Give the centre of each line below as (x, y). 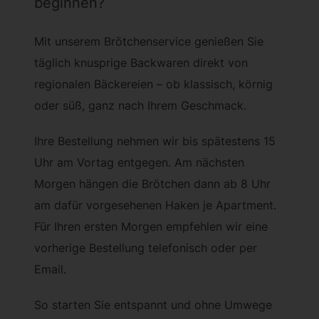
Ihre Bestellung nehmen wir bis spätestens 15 (155, 141)
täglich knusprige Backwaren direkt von (141, 62)
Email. (51, 269)
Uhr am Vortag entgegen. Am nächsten (140, 162)
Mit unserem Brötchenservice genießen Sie (149, 41)
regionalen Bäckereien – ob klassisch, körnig (154, 84)
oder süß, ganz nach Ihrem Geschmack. (141, 105)
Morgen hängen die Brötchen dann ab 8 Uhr (153, 183)
